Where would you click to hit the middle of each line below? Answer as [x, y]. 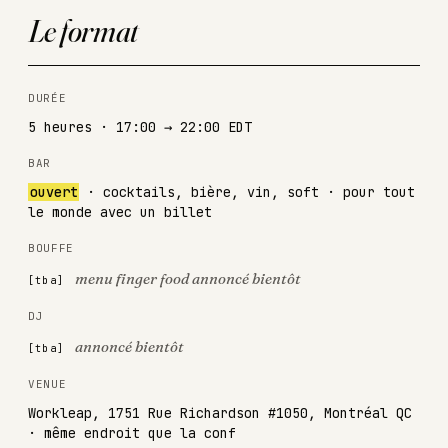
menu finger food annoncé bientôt [188, 278]
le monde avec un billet [120, 211]
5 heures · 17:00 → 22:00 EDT [140, 126]
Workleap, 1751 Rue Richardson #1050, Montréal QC [220, 412]
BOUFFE [51, 247]
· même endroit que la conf [132, 432]
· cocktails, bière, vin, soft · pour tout [247, 191]
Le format [84, 30]
